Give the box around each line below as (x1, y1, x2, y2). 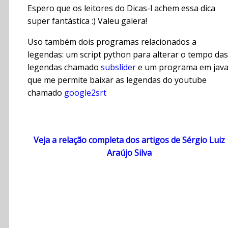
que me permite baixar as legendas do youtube (27, 74, 207, 86)
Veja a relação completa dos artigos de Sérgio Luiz (34, 134, 225, 146)
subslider (101, 62, 136, 73)
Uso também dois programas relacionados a (27, 36, 196, 48)
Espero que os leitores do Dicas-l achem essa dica (27, 3, 215, 14)
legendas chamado (27, 62, 101, 73)
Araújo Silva (107, 147, 152, 159)
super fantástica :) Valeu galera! (27, 15, 147, 27)
